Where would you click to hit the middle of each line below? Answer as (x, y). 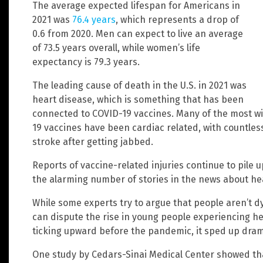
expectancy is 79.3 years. (86, 62)
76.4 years (94, 20)
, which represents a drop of (177, 20)
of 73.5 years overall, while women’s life (116, 48)
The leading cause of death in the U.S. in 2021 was (139, 86)
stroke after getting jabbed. (93, 142)
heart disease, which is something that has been (138, 100)
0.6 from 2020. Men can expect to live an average (138, 34)
